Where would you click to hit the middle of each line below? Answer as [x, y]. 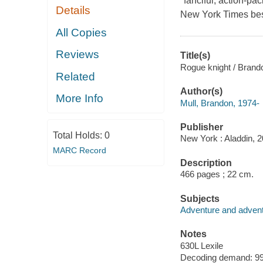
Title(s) [195, 56]
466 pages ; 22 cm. [217, 174]
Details [73, 11]
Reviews [78, 55]
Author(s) [201, 92]
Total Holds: [78, 135]
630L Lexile [201, 245]
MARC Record [79, 150]
